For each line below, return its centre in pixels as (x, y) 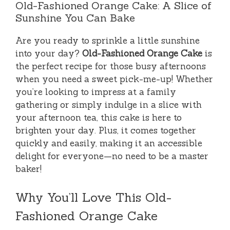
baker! (28, 169)
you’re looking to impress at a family (96, 92)
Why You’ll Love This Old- (93, 198)
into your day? (49, 53)
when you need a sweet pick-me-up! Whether (114, 79)
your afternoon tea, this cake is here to (99, 117)
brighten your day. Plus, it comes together (106, 130)
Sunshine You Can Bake (75, 17)
